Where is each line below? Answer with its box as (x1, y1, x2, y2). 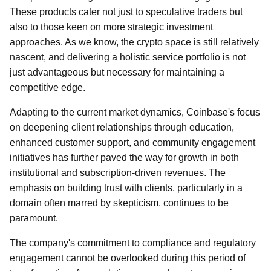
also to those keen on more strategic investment (10, 22, 213, 32)
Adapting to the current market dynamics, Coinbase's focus (10, 107, 260, 117)
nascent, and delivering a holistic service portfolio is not (10, 52, 246, 62)
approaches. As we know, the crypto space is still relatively (10, 37, 259, 47)
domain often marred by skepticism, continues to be (10, 198, 229, 208)
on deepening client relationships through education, (10, 122, 234, 132)
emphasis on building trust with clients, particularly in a (10, 183, 243, 193)
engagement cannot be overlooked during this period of (10, 253, 246, 263)
